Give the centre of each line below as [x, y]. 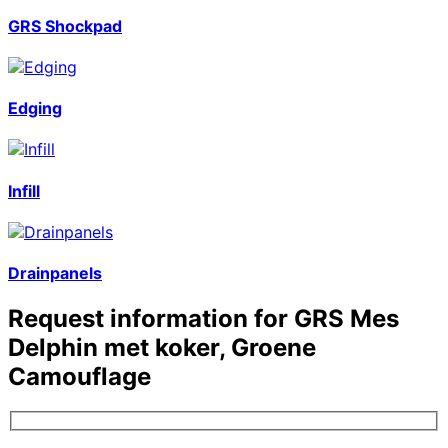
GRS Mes [346, 319]
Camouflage [79, 377]
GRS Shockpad [65, 25]
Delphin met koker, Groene [162, 348]
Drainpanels [55, 273]
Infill [24, 190]
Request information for [151, 319]
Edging [35, 108]
